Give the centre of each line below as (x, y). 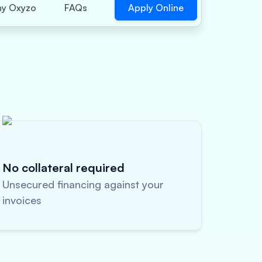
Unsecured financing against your (83, 184)
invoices (22, 200)
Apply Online (156, 7)
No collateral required (63, 168)
